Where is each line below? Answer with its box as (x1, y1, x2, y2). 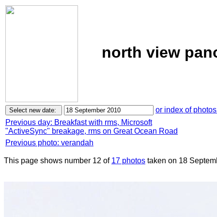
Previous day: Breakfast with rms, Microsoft (5, 118, 152, 126)
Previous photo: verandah (5, 139, 93, 147)
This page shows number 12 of (4, 156, 111, 165)
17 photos (111, 156, 145, 165)
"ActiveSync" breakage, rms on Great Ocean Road (5, 127, 178, 135)
